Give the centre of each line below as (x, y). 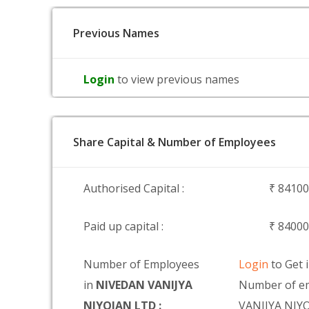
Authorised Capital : (134, 188)
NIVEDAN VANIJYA (144, 285)
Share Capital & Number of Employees (175, 142)
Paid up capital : (123, 226)
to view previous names (178, 79)
